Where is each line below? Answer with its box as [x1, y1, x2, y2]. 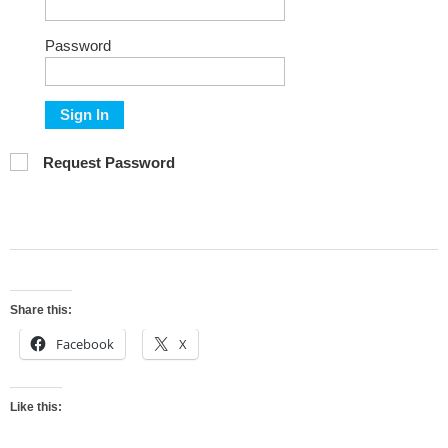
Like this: [10, 400, 62, 415]
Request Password [43, 153, 175, 171]
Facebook [56, 335, 114, 354]
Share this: [10, 303, 72, 318]
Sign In [59, 106, 109, 124]
